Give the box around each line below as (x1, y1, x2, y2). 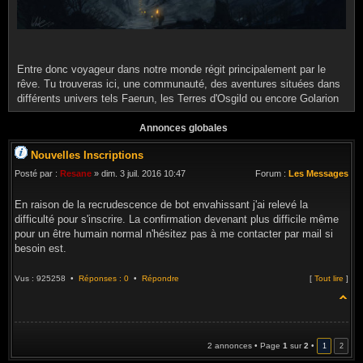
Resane (60, 168, 92, 178)
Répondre (142, 273, 179, 283)
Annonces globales (139, 122, 228, 134)
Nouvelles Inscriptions (31, 148, 143, 161)
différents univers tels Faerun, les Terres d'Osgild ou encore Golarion (17, 92, 339, 105)
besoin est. (15, 241, 66, 254)
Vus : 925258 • (15, 273, 79, 283)
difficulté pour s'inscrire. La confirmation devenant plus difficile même (15, 212, 339, 225)
